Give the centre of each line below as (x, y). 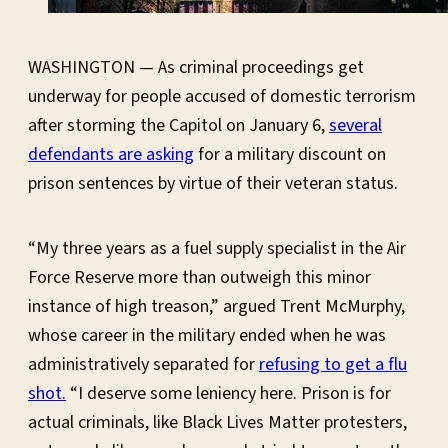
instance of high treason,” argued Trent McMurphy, (216, 307)
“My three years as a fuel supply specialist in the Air (217, 249)
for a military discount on (290, 155)
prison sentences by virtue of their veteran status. (215, 184)
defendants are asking (111, 155)
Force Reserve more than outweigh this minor (199, 278)
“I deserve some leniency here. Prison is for (228, 394)
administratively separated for (143, 365)
